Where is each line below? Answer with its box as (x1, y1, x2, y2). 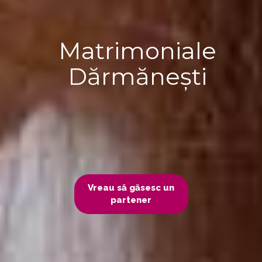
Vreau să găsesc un (88, 182, 174, 193)
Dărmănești (68, 61, 207, 91)
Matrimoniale (58, 36, 216, 65)
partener (111, 194, 151, 205)
